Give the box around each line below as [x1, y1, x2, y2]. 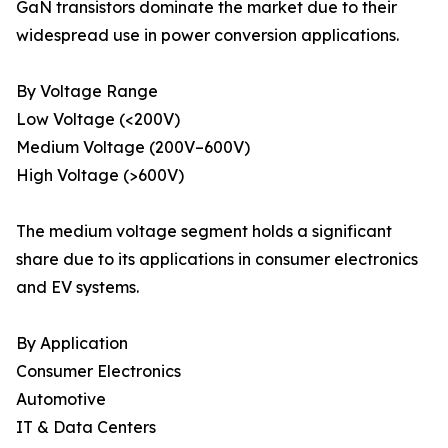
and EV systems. [16, 277, 139, 298]
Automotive [16, 389, 106, 410]
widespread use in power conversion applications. [16, 25, 399, 46]
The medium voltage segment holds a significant [16, 221, 392, 242]
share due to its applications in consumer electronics [16, 249, 418, 270]
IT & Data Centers [16, 417, 156, 438]
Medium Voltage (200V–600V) [16, 137, 250, 158]
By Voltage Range [16, 81, 158, 102]
